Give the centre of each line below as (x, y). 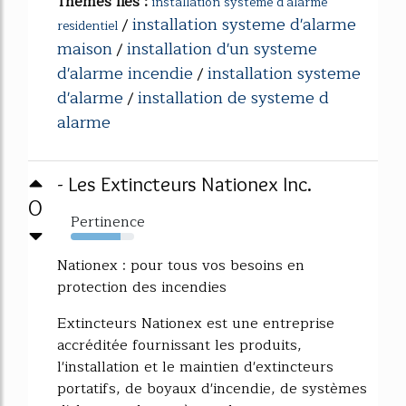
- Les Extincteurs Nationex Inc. (184, 184)
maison (85, 48)
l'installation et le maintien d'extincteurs (195, 367)
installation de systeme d (233, 97)
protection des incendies (142, 287)
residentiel (87, 25)
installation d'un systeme (222, 48)
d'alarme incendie (125, 73)
